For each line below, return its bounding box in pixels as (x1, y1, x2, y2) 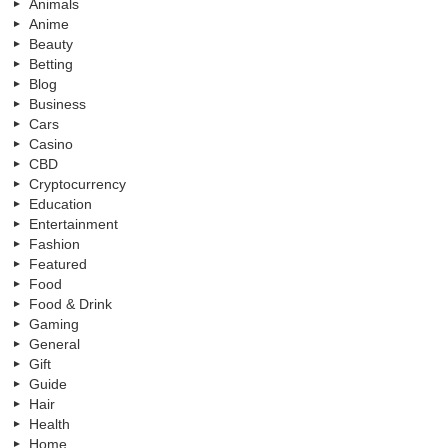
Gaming (29, 315, 79, 332)
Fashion (29, 235, 80, 252)
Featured (29, 255, 87, 272)
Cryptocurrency (29, 175, 126, 192)
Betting (29, 55, 73, 72)
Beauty (29, 35, 73, 52)
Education (29, 195, 92, 212)
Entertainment (29, 215, 118, 232)
